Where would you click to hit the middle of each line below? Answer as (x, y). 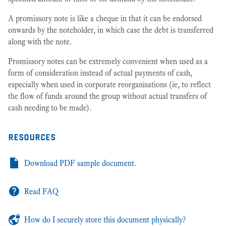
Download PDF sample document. (80, 163)
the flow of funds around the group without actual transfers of (107, 96)
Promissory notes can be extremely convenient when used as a (108, 61)
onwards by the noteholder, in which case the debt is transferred (111, 30)
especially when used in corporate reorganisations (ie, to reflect (109, 84)
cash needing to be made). (50, 108)
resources (32, 136)
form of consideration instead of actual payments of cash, (100, 73)
